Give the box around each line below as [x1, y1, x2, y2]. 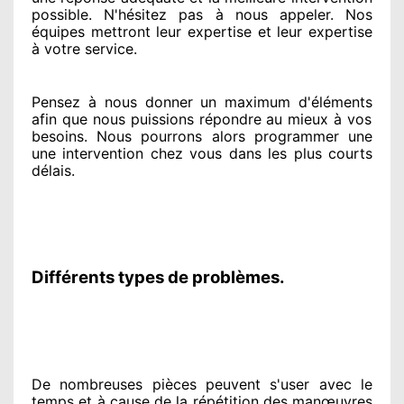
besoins [32, 126, 84, 145]
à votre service [32, 39, 133, 58]
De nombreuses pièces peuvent [32, 374, 261, 393]
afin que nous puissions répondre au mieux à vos [32, 109, 372, 128]
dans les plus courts [222, 143, 373, 162]
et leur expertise [252, 22, 372, 41]
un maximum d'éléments [192, 92, 372, 111]
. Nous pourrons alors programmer [84, 126, 339, 145]
